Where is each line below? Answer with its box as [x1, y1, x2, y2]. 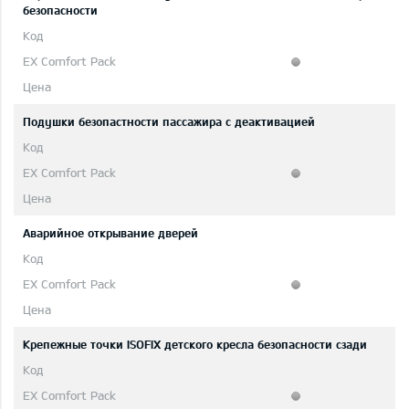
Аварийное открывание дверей [23, 225, 198, 241]
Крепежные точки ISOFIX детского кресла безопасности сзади [23, 337, 367, 352]
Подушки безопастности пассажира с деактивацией [23, 114, 315, 130]
